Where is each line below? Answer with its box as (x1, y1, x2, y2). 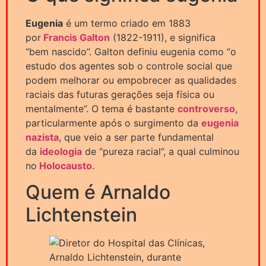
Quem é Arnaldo (26, 180, 170, 204)
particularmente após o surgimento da (26, 116, 201, 129)
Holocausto (39, 159, 92, 172)
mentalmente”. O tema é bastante (26, 102, 178, 115)
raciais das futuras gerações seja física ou (26, 88, 214, 100)
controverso (178, 102, 235, 115)
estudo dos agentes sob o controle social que (26, 59, 232, 72)
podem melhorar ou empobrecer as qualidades (26, 74, 236, 86)
